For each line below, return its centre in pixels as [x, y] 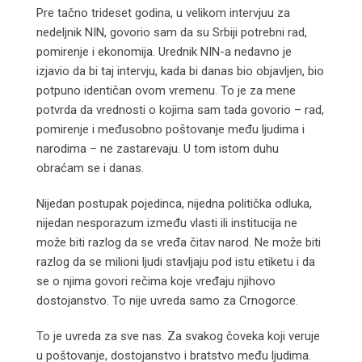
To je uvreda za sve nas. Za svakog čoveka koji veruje [178, 336]
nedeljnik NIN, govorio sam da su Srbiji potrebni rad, [172, 32]
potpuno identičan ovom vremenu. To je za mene [166, 90]
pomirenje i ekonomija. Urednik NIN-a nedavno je [164, 51]
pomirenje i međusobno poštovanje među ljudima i [170, 129]
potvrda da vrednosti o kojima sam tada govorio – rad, [180, 109]
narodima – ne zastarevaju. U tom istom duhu [158, 148]
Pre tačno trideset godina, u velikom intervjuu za [163, 13]
